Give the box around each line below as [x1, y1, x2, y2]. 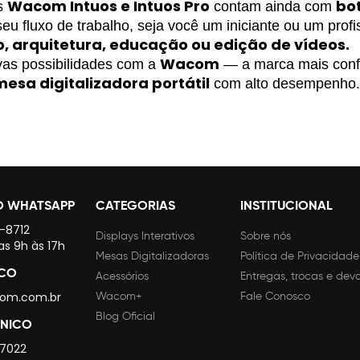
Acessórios [96, 268, 149, 283]
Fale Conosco [240, 288, 310, 303]
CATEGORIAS [96, 196, 175, 214]
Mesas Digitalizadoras [96, 248, 209, 263]
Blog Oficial [96, 309, 155, 323]
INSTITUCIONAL [240, 196, 333, 214]
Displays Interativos [96, 228, 194, 243]
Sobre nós [240, 228, 291, 243]
